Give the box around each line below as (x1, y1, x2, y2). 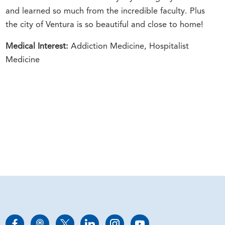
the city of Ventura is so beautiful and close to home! (6, 21, 204, 29)
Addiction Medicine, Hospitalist (71, 42, 189, 51)
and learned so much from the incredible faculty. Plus (6, 7, 205, 16)
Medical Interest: (6, 42, 71, 51)
